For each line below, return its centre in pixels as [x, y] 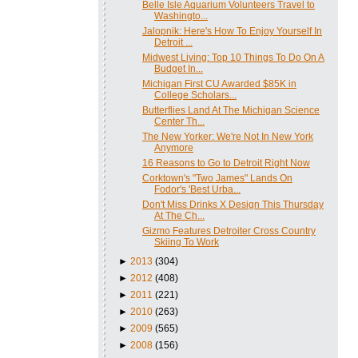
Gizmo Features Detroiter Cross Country [229, 231]
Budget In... [178, 68]
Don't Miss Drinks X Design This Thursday [233, 204]
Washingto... [181, 16]
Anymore [173, 147]
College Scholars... [195, 95]
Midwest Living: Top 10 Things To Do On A [233, 57]
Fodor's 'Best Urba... [197, 189]
